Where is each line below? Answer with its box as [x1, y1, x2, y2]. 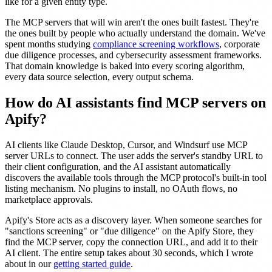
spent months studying [5, 38, 93, 49]
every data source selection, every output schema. [5, 71, 194, 82]
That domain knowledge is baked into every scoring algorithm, [5, 60, 245, 71]
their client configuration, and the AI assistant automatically [5, 161, 231, 172]
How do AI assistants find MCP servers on [5, 94, 266, 110]
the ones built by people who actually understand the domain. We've [5, 27, 265, 38]
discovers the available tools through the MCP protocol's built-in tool [5, 172, 267, 183]
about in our [5, 258, 53, 269]
